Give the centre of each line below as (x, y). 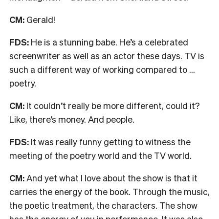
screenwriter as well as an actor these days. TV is (107, 55)
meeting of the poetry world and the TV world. (101, 155)
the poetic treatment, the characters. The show (103, 205)
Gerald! (41, 19)
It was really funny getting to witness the (110, 141)
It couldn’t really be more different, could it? (112, 105)
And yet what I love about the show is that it (111, 177)
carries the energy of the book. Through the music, (109, 191)
